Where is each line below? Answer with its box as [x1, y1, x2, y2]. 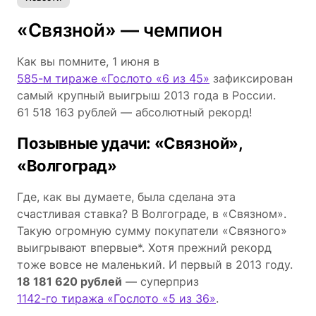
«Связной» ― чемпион [17, 18, 222, 41]
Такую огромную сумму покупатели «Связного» [17, 223, 287, 238]
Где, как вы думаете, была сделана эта [17, 189, 236, 204]
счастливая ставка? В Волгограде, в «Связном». [17, 206, 286, 221]
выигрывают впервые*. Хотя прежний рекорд [17, 240, 272, 255]
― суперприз [122, 274, 199, 288]
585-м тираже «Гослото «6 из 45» [17, 71, 209, 85]
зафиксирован [209, 71, 293, 85]
